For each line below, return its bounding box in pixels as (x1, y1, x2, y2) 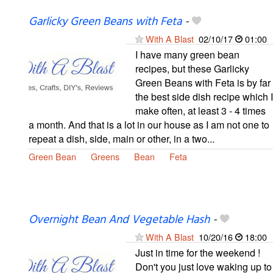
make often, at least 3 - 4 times (135, 103, 266, 118)
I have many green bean (135, 47, 239, 62)
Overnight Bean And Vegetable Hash (29, 210, 210, 229)
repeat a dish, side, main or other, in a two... (29, 131, 214, 146)
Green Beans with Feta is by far (135, 75, 271, 90)
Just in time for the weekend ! (135, 245, 260, 260)
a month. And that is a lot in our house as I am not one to (29, 117, 269, 132)
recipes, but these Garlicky (135, 61, 249, 76)
